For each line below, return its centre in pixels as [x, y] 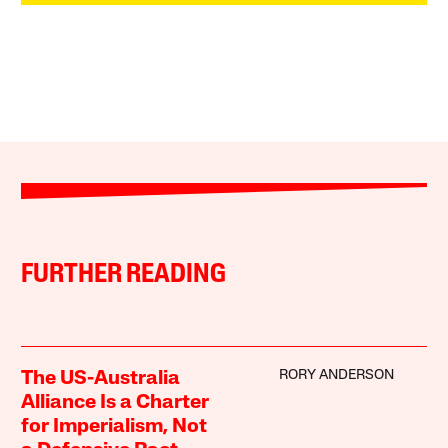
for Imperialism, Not [114, 426]
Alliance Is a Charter [115, 402]
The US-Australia [101, 378]
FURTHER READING [124, 275]
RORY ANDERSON [336, 375]
